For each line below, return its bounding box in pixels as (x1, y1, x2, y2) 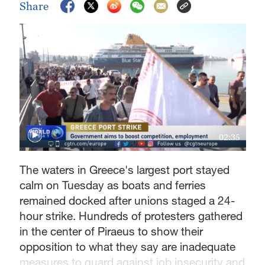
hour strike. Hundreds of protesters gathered (20, 209, 243, 223)
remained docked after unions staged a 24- (20, 193, 235, 208)
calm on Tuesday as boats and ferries (20, 178, 206, 192)
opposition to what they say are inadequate (20, 240, 236, 254)
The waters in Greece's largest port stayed (20, 163, 230, 177)
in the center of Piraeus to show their (20, 224, 203, 238)
